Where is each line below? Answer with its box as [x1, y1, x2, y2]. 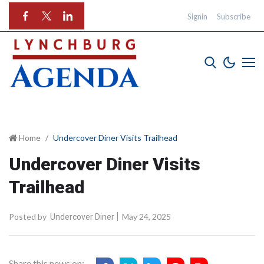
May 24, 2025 [120, 211, 171, 222]
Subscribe [217, 12, 250, 21]
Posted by [9, 211, 47, 222]
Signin [187, 12, 207, 21]
